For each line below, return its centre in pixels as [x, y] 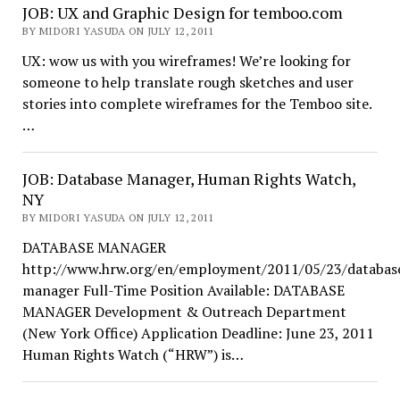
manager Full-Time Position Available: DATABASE [183, 290]
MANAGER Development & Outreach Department [184, 312]
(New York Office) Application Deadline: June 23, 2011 [198, 333]
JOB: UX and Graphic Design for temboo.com [182, 12]
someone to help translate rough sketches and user [187, 82]
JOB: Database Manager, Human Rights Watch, [188, 179]
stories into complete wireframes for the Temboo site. [197, 104]
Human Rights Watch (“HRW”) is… [133, 354]
